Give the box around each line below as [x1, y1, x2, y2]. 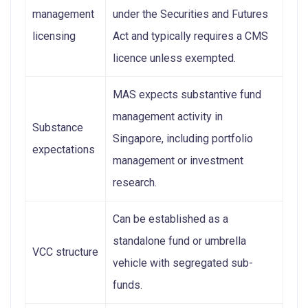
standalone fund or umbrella [113, 234, 246, 247]
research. [113, 175, 157, 189]
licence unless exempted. [113, 51, 236, 65]
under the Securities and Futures [113, 7, 268, 21]
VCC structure [32, 245, 98, 258]
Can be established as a [113, 212, 228, 225]
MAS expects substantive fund [113, 87, 261, 101]
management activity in [113, 109, 223, 123]
